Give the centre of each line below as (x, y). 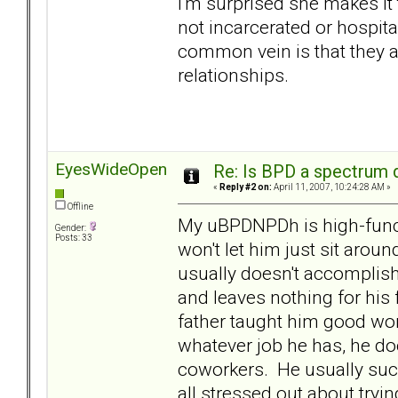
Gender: (72, 228)
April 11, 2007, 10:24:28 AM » (331, 187)
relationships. (233, 75)
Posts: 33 (74, 238)
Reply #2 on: (246, 187)
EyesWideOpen (111, 170)
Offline (80, 207)
